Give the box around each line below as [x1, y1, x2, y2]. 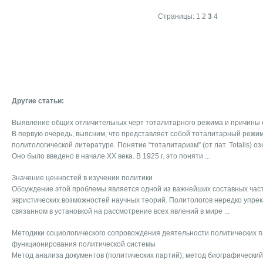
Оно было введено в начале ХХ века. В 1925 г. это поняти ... [12, 152, 210, 160]
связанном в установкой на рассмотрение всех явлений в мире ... [12, 207, 230, 215]
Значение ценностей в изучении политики [12, 174, 153, 182]
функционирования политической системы [12, 240, 156, 248]
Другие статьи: [12, 97, 64, 105]
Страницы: [158, 12, 196, 21]
